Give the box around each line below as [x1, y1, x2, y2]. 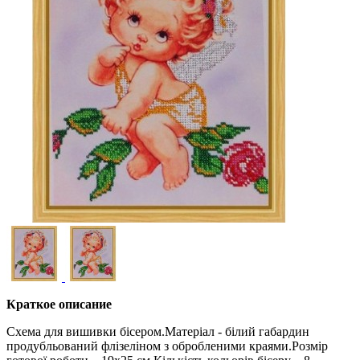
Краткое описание [6, 297, 112, 312]
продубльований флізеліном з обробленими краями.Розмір [6, 339, 328, 354]
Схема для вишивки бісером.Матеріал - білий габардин [6, 325, 309, 339]
